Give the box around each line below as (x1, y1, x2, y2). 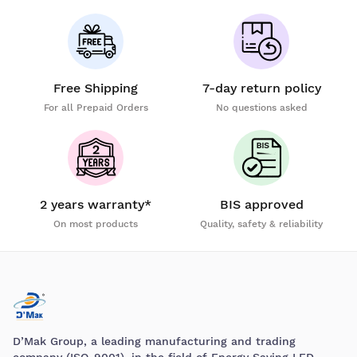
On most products (53, 218, 138, 230)
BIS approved (219, 197, 304, 213)
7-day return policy (202, 80, 321, 96)
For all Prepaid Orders (43, 102, 148, 114)
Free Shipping (53, 80, 138, 96)
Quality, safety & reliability (200, 218, 323, 230)
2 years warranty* (40, 197, 151, 213)
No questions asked (215, 102, 308, 114)
